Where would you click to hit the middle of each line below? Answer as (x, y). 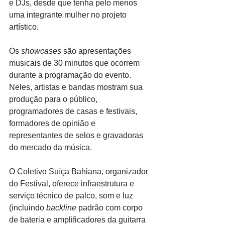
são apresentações (97, 51)
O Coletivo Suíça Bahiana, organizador (80, 172)
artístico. (24, 27)
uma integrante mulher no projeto (69, 15)
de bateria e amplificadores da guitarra (78, 220)
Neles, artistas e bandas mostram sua (77, 87)
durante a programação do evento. (71, 75)
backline (61, 208)
